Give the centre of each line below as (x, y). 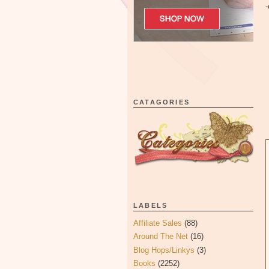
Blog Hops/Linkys (164, 250)
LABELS (151, 205)
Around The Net (161, 237)
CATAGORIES (162, 102)
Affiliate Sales (158, 223)
